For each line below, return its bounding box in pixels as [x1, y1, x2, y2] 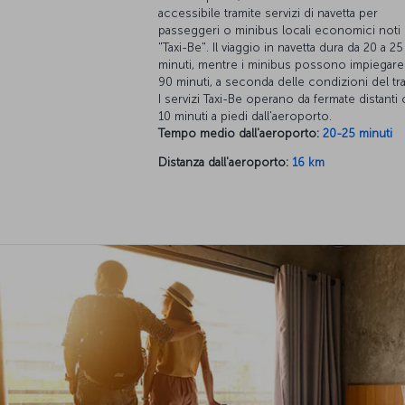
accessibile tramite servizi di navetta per [158, 6, 378, 21]
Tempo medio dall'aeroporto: [158, 127, 319, 141]
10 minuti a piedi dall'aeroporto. [158, 109, 332, 124]
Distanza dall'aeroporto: [158, 155, 288, 170]
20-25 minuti [323, 127, 392, 141]
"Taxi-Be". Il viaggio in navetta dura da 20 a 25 [158, 41, 403, 55]
